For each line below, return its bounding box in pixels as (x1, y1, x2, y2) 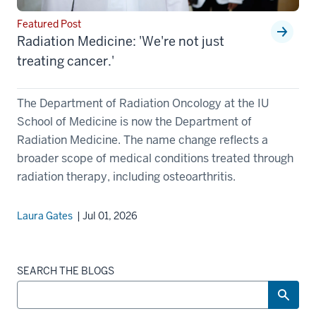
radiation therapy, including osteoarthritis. (17, 169, 236, 184)
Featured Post (17, 17, 81, 30)
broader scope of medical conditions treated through (17, 150, 293, 166)
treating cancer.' (17, 52, 114, 69)
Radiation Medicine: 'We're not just (17, 32, 224, 49)
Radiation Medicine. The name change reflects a (17, 132, 268, 147)
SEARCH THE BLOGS (17, 264, 114, 277)
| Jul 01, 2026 (73, 209, 138, 222)
